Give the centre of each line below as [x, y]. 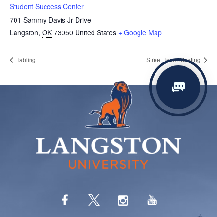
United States [96, 33]
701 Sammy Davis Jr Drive [50, 20]
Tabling [25, 59]
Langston [24, 33]
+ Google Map [140, 33]
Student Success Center [47, 7]
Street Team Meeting [174, 59]
